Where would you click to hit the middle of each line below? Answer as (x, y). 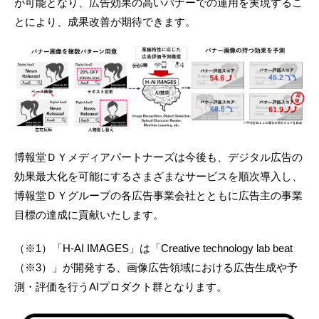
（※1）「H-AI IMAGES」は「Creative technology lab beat (153, 249)
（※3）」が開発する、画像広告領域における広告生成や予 (156, 268)
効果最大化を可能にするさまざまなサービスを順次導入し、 (158, 177)
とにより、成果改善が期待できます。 (105, 21)
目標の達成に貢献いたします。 (89, 215)
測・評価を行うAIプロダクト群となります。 (121, 287)
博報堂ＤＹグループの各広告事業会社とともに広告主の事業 (158, 196)
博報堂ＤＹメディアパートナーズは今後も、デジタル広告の (158, 157)
